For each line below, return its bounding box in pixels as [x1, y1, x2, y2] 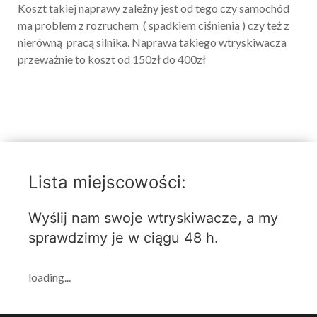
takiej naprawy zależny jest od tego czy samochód [47, 1, 289, 15]
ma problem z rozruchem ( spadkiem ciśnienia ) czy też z [18, 18, 289, 32]
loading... [28, 270, 71, 284]
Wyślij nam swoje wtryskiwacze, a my [28, 209, 278, 226]
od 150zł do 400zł [115, 52, 206, 66]
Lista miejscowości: [28, 172, 186, 192]
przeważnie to [18, 52, 88, 66]
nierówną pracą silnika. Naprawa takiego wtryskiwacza [18, 35, 287, 49]
